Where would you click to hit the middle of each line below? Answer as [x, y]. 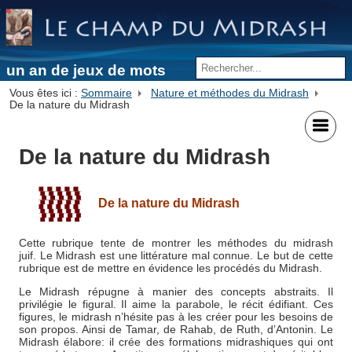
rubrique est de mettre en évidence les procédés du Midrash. [170, 268]
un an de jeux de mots [86, 71]
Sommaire [106, 93]
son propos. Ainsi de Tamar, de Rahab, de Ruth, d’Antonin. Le [176, 329]
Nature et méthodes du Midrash [230, 93]
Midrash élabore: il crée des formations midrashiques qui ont [176, 341]
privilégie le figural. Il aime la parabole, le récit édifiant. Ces [176, 304]
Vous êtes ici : [45, 93]
